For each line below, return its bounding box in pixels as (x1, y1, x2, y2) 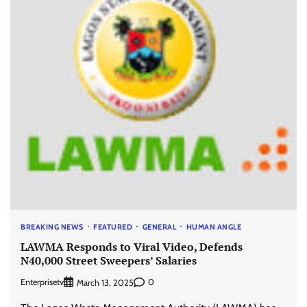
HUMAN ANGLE (186, 222, 241, 232)
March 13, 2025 (77, 277, 134, 288)
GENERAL (142, 222, 176, 232)
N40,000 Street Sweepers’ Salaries (21, 252, 197, 268)
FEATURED (93, 222, 132, 232)
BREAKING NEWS (21, 222, 84, 232)
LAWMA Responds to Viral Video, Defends (21, 238, 243, 254)
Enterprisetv (21, 277, 64, 288)
